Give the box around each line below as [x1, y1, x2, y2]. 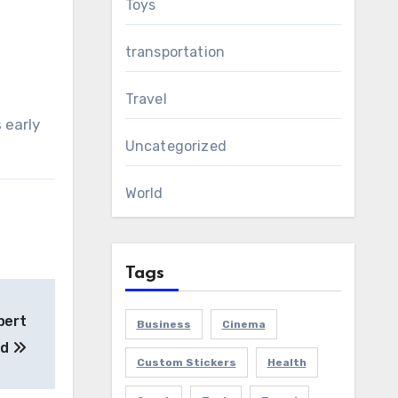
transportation [124, 44, 226, 60]
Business [136, 318, 191, 330]
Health [267, 356, 306, 369]
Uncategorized [124, 138, 227, 155]
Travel [124, 91, 167, 107]
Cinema [221, 318, 266, 330]
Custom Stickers [136, 356, 236, 369]
